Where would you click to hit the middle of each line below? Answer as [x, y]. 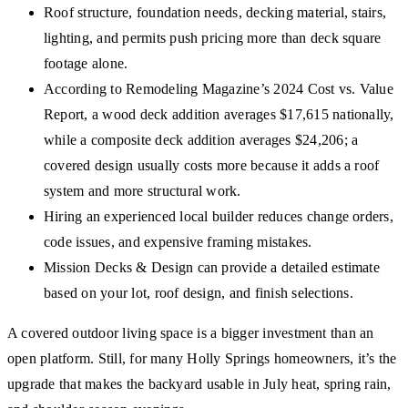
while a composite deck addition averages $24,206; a [201, 140]
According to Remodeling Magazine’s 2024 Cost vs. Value [219, 89]
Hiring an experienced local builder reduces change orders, [219, 217]
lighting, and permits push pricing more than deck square [213, 38]
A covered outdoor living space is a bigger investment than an [191, 333]
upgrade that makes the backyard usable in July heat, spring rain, [199, 384]
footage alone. [86, 64]
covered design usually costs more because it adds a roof [212, 166]
